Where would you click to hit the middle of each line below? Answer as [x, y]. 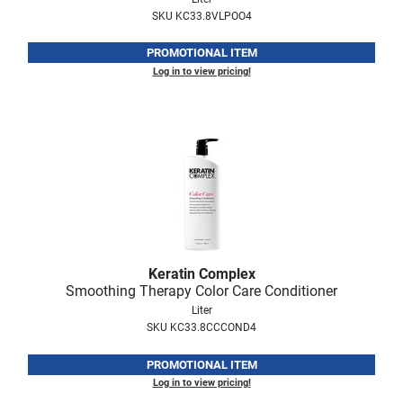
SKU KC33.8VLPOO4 [201, 16]
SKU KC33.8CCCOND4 [201, 328]
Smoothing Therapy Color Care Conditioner [201, 291]
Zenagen [31, 51]
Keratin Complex [201, 274]
